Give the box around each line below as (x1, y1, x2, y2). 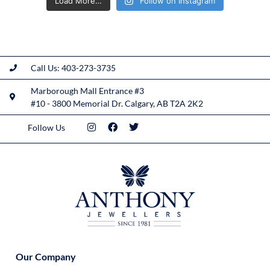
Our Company (16, 251, 76, 263)
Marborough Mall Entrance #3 (31, 86, 144, 96)
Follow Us (28, 122, 66, 133)
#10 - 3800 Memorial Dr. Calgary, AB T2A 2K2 (31, 98, 203, 109)
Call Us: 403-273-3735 (31, 63, 116, 74)
